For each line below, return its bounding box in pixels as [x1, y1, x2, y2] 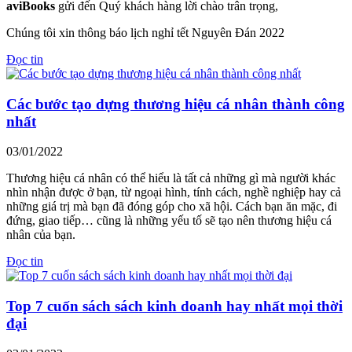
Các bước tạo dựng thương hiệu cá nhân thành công [6, 95, 345, 112]
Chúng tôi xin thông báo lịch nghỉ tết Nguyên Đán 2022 [6, 25, 284, 39]
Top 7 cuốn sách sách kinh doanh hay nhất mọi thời [6, 298, 343, 315]
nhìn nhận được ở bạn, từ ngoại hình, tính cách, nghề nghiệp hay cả [6, 185, 341, 200]
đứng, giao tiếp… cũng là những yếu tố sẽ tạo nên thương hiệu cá [6, 214, 332, 228]
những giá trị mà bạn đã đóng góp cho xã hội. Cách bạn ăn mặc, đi [6, 200, 337, 214]
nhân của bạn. [6, 228, 75, 242]
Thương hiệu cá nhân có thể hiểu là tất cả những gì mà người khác [6, 171, 335, 185]
